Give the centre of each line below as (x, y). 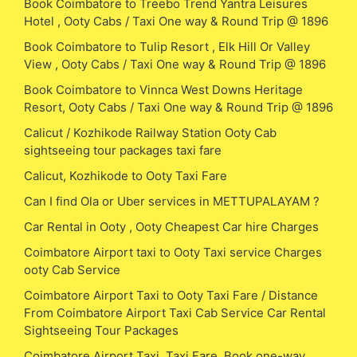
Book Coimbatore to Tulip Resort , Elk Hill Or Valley (167, 46)
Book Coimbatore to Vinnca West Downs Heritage (163, 89)
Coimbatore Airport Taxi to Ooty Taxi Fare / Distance (171, 295)
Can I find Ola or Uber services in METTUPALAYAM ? (172, 201)
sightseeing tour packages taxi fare (123, 150)
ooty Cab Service (72, 269)
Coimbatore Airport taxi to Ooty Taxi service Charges (173, 252)
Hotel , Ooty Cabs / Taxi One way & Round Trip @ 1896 (176, 21)
